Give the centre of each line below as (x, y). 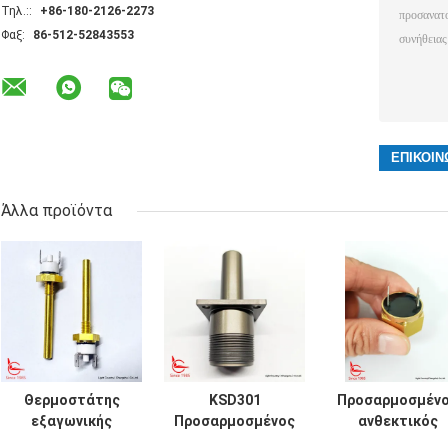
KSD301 (234, 400)
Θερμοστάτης (71, 400)
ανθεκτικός (397, 421)
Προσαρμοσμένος (234, 421)
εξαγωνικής (71, 421)
